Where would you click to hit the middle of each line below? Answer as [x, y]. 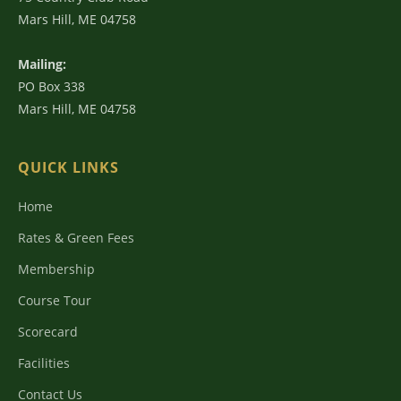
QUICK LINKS [68, 167]
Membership [56, 269]
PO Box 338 [51, 86]
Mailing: [42, 64]
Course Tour [55, 300]
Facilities [44, 363]
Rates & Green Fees [76, 238]
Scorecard [48, 332]
